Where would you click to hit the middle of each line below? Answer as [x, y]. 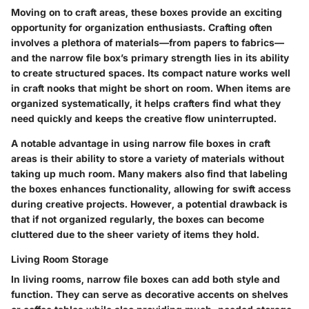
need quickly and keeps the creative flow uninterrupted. [144, 118]
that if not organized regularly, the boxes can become [138, 219]
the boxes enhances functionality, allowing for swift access [151, 188]
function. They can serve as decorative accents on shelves [150, 294]
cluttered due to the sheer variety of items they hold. [135, 234]
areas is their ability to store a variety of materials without [148, 158]
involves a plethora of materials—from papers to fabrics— [148, 42]
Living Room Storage [60, 259]
